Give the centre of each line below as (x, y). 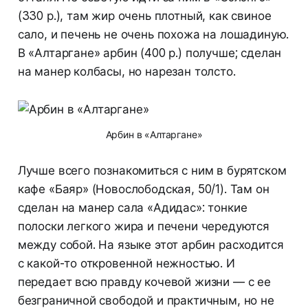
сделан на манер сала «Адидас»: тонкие (132, 207)
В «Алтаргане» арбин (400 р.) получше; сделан (150, 53)
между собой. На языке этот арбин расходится (151, 244)
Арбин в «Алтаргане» (154, 134)
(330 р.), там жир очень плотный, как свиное (144, 15)
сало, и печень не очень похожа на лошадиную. (153, 34)
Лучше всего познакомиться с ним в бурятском (152, 170)
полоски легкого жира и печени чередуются (143, 226)
